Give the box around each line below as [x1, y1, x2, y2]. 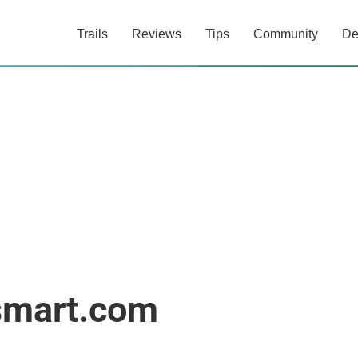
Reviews [132, 27, 181, 41]
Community [253, 27, 318, 41]
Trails [77, 27, 108, 41]
